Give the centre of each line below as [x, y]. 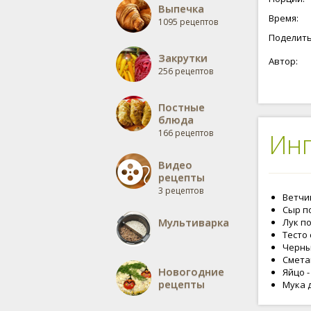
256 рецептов [186, 71]
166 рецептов [186, 133]
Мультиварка [194, 222]
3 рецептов [181, 191]
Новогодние [191, 271]
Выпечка [181, 8]
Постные [182, 107]
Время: [284, 18]
